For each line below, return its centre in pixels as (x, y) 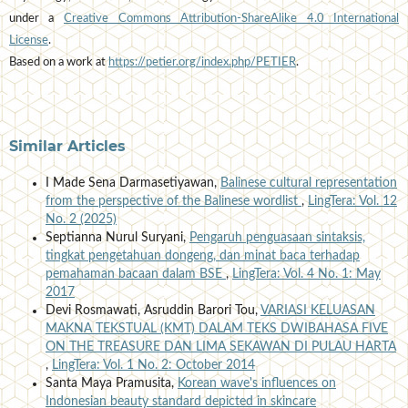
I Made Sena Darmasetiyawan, (133, 183)
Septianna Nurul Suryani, (117, 237)
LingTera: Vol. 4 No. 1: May (306, 274)
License (28, 40)
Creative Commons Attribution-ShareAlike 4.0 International (232, 18)
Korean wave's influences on (256, 383)
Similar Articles (67, 146)
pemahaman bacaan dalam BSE (135, 274)
